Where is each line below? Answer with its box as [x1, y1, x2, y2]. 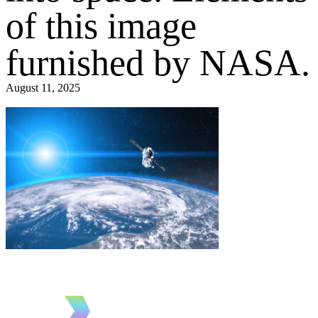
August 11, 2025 [6, 82, 80, 94]
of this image [6, 6, 197, 47]
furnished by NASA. [6, 43, 310, 84]
